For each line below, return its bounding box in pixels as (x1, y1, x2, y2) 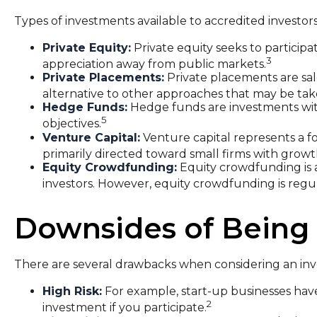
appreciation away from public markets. (42, 57, 266, 71)
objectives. (42, 117, 101, 131)
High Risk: (42, 284, 102, 299)
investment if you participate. (42, 301, 207, 315)
